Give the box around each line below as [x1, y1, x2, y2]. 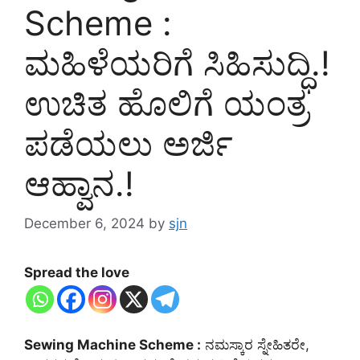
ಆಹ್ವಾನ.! [24, 163, 134, 205]
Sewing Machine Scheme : [24, 336, 201, 353]
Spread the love [24, 264, 129, 280]
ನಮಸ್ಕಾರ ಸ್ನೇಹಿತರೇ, [201, 336, 309, 353]
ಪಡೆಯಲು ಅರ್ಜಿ [24, 123, 233, 165]
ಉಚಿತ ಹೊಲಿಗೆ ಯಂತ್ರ [24, 83, 309, 125]
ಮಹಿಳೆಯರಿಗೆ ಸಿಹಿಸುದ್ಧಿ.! [24, 43, 330, 84]
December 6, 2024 [24, 215, 145, 231]
